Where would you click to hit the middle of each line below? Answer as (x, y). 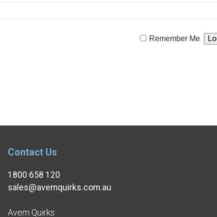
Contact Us (33, 152)
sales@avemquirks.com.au (60, 187)
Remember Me (174, 38)
